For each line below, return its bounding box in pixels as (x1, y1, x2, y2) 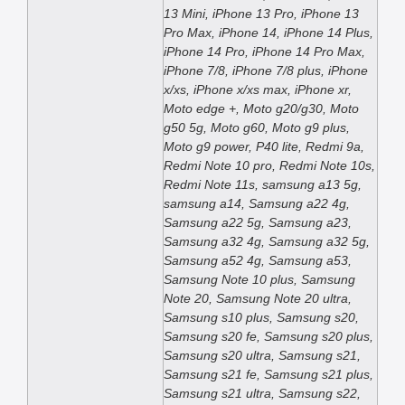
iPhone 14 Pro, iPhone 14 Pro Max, (164, 44, 365, 60)
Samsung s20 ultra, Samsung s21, (164, 348, 361, 363)
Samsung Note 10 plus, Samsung (164, 272, 355, 287)
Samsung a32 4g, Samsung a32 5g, (164, 234, 370, 250)
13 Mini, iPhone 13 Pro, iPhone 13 (164, 6, 359, 22)
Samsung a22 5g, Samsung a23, (164, 215, 352, 231)
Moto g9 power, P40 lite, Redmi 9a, (164, 139, 364, 155)
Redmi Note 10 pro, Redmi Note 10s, (164, 158, 375, 174)
